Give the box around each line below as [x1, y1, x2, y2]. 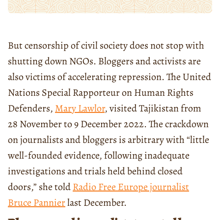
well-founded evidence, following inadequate [8, 148, 190, 162]
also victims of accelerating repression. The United [8, 70, 211, 83]
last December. [65, 195, 127, 209]
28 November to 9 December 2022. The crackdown [8, 117, 209, 131]
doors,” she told [8, 180, 73, 193]
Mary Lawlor [55, 101, 105, 115]
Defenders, [8, 101, 55, 115]
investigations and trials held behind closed [8, 164, 183, 178]
